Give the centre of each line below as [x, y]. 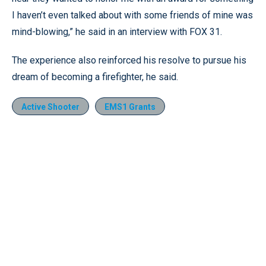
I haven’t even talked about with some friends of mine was [132, 15]
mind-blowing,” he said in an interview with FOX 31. [117, 32]
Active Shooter [50, 107]
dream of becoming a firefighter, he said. [95, 77]
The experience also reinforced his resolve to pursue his [129, 60]
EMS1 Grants [130, 107]
